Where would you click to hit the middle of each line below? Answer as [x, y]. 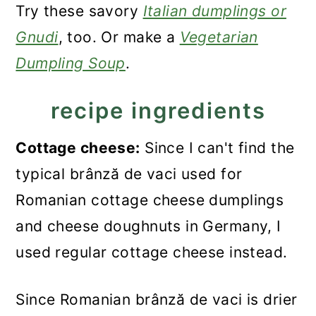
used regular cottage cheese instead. [152, 252]
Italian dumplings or [214, 11]
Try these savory [79, 11]
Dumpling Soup [71, 63]
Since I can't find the [217, 148]
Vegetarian [219, 37]
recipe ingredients [158, 110]
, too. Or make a [119, 37]
